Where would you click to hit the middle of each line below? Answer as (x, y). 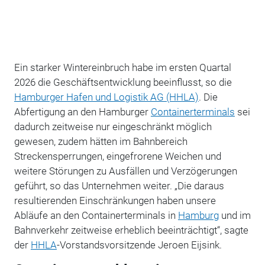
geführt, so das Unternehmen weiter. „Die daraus (119, 185)
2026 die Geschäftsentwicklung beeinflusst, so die (123, 82)
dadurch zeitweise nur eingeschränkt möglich (113, 126)
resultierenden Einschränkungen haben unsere (115, 200)
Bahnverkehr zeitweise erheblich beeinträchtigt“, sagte (131, 230)
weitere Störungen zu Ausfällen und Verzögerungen (125, 171)
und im (235, 215)
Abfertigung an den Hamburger (82, 112)
